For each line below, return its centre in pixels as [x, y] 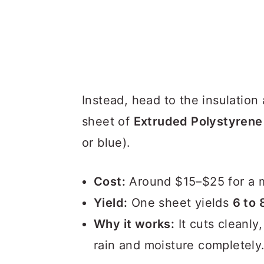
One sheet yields [180, 203]
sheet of [108, 121]
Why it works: [134, 224]
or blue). [106, 143]
